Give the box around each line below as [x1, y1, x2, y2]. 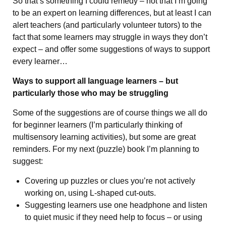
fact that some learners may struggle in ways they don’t [13, 33, 207, 42]
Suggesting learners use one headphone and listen [25, 201, 207, 210]
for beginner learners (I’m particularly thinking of [13, 121, 182, 130]
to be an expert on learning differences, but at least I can [13, 9, 211, 18]
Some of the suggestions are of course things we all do [13, 108, 207, 118]
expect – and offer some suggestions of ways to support [13, 45, 210, 54]
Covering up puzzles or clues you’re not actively [25, 177, 195, 186]
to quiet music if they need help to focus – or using [25, 213, 202, 222]
